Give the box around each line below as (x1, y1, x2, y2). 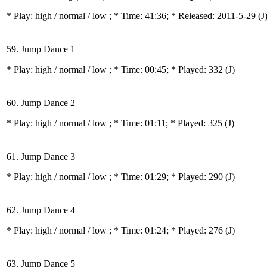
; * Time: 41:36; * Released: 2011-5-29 (109, 11, 258, 21)
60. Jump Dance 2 (7, 98, 75, 108)
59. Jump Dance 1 (7, 44, 75, 54)
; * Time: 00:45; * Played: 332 (109, 64, 225, 74)
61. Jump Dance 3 (7, 151, 75, 162)
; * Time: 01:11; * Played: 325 (109, 118, 225, 128)
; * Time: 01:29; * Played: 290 (109, 172, 225, 182)
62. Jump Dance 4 (7, 205, 75, 215)
